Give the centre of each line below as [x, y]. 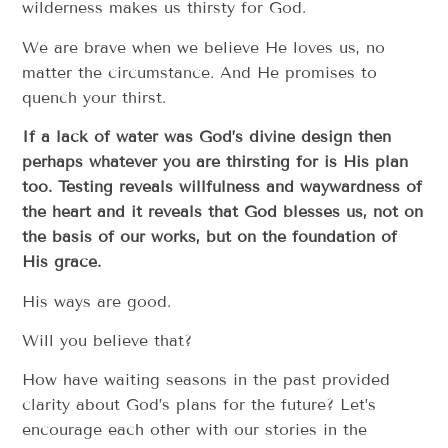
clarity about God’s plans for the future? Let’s [199, 405]
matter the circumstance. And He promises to [200, 72]
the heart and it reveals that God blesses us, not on [223, 212]
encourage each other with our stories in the [195, 430]
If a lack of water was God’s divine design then [207, 137]
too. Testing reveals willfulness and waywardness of [222, 187]
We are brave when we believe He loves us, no [204, 47]
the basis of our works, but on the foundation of [210, 237]
